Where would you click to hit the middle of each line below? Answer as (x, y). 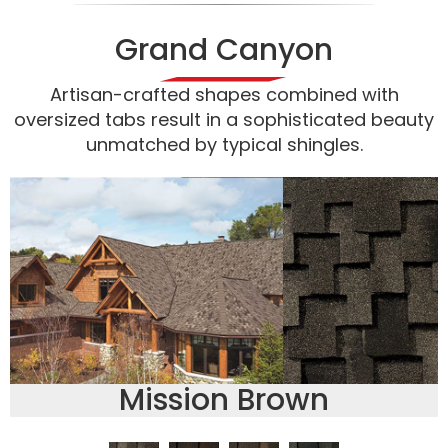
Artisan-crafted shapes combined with (224, 94)
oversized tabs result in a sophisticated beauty (224, 119)
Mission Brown (224, 400)
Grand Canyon (224, 49)
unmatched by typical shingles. (224, 144)
